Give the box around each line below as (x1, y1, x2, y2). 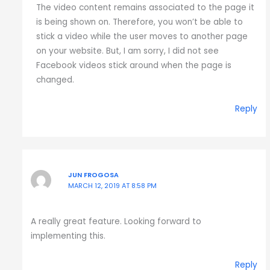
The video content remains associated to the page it (36, 2, 255, 14)
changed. (36, 74, 75, 86)
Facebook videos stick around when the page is (36, 60, 232, 72)
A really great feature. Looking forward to (31, 216, 202, 228)
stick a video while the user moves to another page (36, 31, 248, 43)
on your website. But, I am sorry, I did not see (36, 45, 219, 57)
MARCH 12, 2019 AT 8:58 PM (67, 181, 157, 191)
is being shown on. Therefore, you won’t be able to (36, 16, 243, 28)
